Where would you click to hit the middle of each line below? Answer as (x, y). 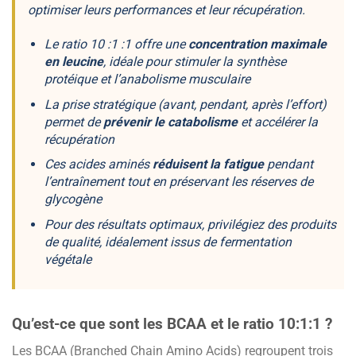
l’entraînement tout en (106, 182)
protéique (70, 79)
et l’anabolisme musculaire (173, 79)
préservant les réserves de (241, 182)
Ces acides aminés (98, 164)
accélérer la (286, 122)
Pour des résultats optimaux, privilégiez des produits (190, 224)
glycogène (73, 199)
